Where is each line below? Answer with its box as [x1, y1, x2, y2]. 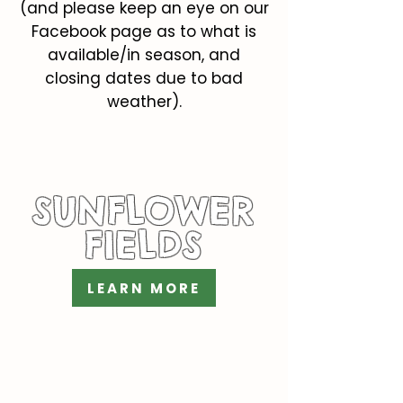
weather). [106, 91, 182, 112]
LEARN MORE [87, 278, 201, 298]
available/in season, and [48, 44, 240, 66]
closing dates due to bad [45, 67, 243, 89]
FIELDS [85, 223, 202, 267]
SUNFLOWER [31, 189, 255, 233]
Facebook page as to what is [31, 21, 256, 42]
